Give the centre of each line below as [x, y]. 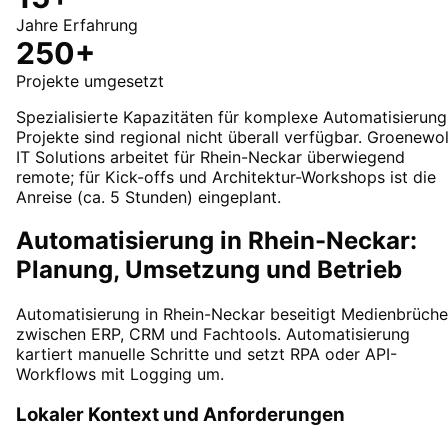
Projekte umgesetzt [90, 80]
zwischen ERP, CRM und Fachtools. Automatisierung [213, 334]
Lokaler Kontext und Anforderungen [180, 415]
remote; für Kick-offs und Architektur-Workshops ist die [226, 176]
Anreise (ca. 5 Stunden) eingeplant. [148, 196]
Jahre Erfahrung [77, 24]
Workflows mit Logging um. [120, 374]
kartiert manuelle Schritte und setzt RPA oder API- [206, 354]
